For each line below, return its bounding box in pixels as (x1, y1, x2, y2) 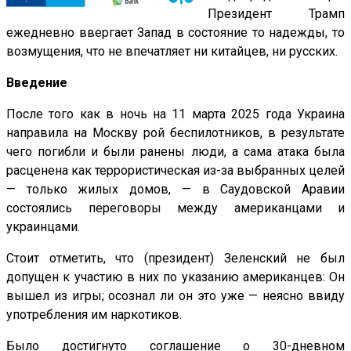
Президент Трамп (208, 6, 345, 22)
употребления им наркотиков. (6, 307, 182, 323)
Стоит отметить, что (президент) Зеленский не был (6, 251, 345, 266)
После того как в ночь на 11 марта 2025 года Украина (6, 107, 345, 122)
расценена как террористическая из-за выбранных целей (6, 163, 345, 179)
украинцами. (6, 219, 80, 235)
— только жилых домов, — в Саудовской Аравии (6, 182, 345, 197)
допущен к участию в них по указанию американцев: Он (6, 270, 345, 285)
